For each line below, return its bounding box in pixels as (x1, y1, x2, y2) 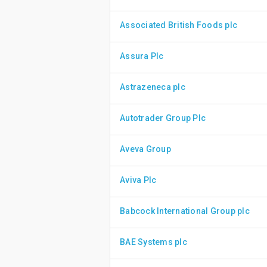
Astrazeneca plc (120, 82, 185, 92)
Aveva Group (120, 144, 171, 154)
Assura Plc (120, 51, 164, 61)
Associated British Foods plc (120, 20, 237, 30)
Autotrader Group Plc (120, 113, 206, 123)
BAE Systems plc (120, 237, 187, 247)
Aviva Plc (120, 175, 157, 185)
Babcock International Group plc (120, 206, 250, 216)
